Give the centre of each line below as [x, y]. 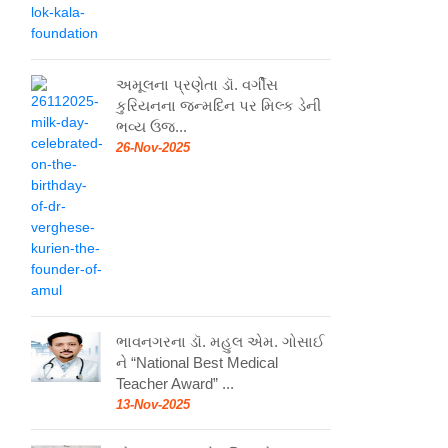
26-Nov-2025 [153, 147]
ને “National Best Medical [197, 362]
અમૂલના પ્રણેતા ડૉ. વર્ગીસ [197, 84]
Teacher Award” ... [175, 383]
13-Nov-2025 [153, 404]
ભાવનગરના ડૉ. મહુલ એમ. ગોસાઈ [220, 341]
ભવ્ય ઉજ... [151, 126]
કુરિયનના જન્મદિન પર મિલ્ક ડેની [218, 105]
